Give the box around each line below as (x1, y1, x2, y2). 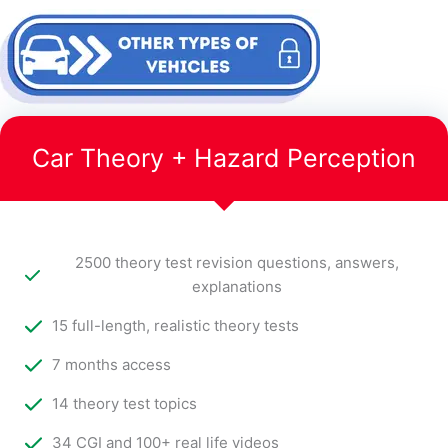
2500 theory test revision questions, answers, (74, 253, 399, 273)
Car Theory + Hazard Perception (32, 143, 416, 174)
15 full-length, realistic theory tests (52, 316, 299, 336)
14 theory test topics (52, 394, 197, 414)
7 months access (52, 355, 171, 375)
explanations (191, 277, 282, 297)
